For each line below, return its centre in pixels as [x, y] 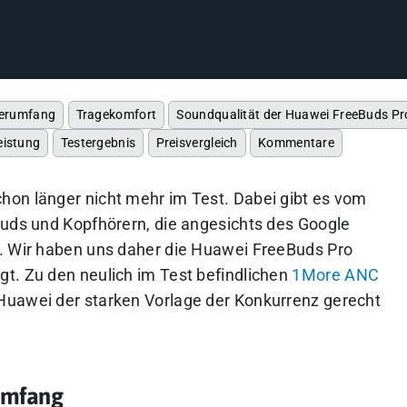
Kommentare [297, 143]
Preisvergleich [197, 143]
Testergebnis [98, 143]
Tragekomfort [116, 114]
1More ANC [336, 275]
